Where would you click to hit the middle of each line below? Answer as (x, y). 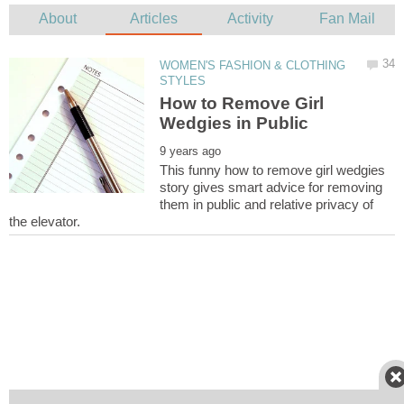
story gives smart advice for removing (271, 188)
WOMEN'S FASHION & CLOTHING (253, 65)
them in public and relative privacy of (267, 205)
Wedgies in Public (234, 124)
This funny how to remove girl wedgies (273, 170)
